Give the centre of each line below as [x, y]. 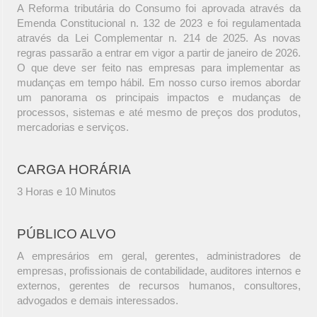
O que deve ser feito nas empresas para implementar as [159, 68]
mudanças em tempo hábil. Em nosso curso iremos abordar [159, 83]
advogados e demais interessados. [98, 301]
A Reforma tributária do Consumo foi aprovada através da [159, 8]
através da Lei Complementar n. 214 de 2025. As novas [159, 38]
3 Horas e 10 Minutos [67, 192]
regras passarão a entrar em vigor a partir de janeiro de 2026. [159, 53]
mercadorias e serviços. [73, 127]
